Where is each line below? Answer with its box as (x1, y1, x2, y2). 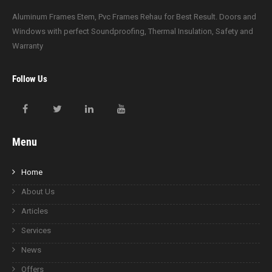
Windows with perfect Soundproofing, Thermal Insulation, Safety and (12, 26, 253, 36)
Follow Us (12, 73, 47, 84)
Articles (21, 206, 48, 216)
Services (21, 225, 51, 235)
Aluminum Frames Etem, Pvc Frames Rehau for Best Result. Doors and (12, 12, 256, 21)
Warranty (12, 41, 43, 50)
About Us (21, 186, 55, 196)
